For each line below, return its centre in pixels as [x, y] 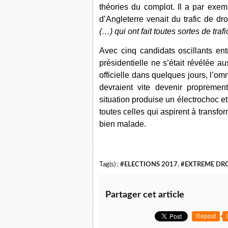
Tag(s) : [110, 164]
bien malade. [123, 124]
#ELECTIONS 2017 [149, 164]
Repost [206, 216]
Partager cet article [145, 195]
